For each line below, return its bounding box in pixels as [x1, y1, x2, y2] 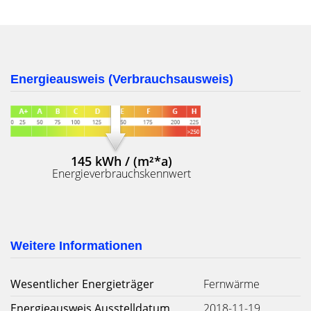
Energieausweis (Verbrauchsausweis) [10, 72, 233, 86]
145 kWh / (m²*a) [71, 152, 172, 169]
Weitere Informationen [10, 239, 142, 253]
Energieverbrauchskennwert [52, 165, 191, 181]
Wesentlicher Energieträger [10, 276, 154, 292]
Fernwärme [203, 276, 260, 292]
